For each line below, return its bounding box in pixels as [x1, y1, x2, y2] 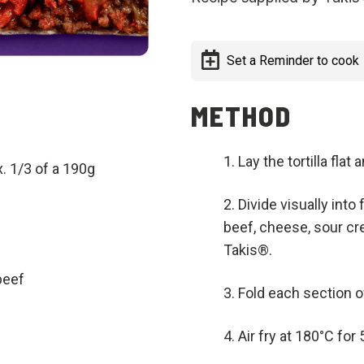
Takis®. [223, 241, 272, 258]
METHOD [191, 99, 292, 132]
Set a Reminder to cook [227, 53, 359, 68]
